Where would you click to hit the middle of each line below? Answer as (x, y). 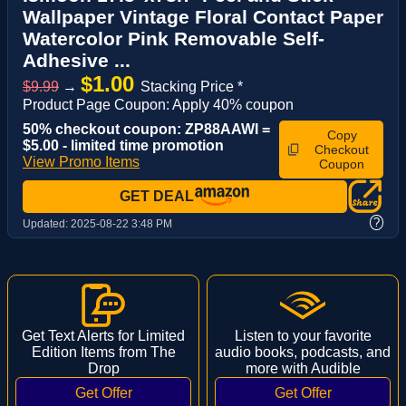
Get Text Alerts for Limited (103, 335)
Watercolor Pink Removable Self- (174, 39)
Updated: (47, 223)
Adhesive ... (77, 60)
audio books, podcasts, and (303, 352)
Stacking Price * (192, 87)
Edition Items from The (103, 352)
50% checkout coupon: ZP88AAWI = (146, 129)
